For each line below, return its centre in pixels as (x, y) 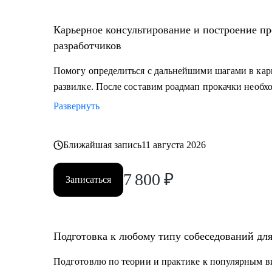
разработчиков (87, 46)
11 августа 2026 (174, 145)
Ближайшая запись (103, 145)
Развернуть (76, 106)
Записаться (88, 179)
